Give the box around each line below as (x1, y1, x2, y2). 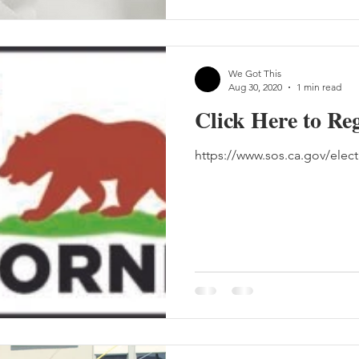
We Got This (228, 67, 281, 79)
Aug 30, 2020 (228, 81, 282, 93)
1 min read (296, 81, 341, 93)
